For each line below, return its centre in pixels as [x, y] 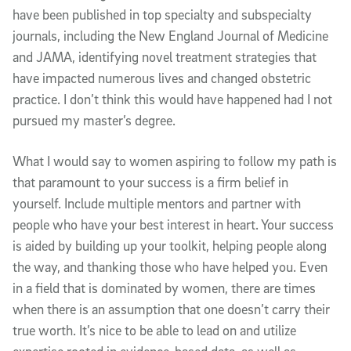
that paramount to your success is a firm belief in [150, 182]
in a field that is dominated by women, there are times [164, 288]
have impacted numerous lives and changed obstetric [162, 78]
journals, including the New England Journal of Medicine [170, 35]
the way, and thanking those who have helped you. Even [170, 266]
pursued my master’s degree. [94, 120]
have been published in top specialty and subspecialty [162, 14]
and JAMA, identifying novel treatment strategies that [165, 56]
